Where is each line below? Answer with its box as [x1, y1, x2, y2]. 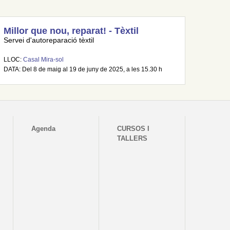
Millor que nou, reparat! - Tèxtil [3, 26, 139, 36]
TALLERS [117, 135, 148, 142]
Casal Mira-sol [23, 56, 64, 63]
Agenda [31, 125, 56, 132]
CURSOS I [117, 125, 150, 132]
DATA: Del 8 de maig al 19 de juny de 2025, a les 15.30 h [3, 66, 162, 73]
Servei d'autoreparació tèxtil [3, 36, 94, 44]
